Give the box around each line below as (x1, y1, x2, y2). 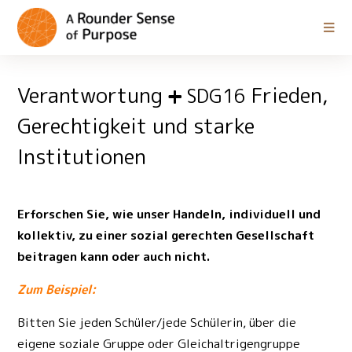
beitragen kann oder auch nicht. (17, 247, 211, 266)
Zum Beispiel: (17, 280, 97, 299)
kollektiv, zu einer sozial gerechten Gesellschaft (17, 226, 315, 244)
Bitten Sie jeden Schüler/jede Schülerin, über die (17, 313, 297, 332)
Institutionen (17, 142, 147, 171)
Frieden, (246, 81, 328, 110)
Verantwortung (29, 81, 169, 110)
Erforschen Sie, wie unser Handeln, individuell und (17, 205, 321, 223)
